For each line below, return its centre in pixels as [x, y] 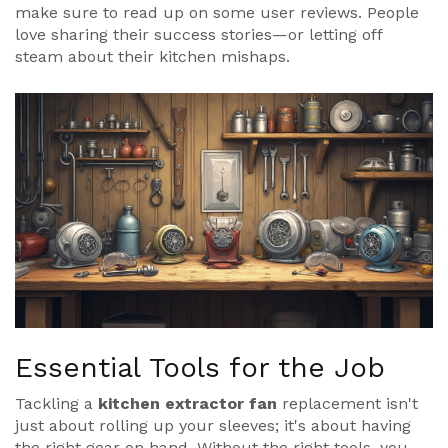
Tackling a [56, 404]
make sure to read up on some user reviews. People [217, 13]
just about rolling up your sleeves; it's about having [213, 426]
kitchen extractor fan [187, 404]
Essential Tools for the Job [200, 368]
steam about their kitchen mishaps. [152, 57]
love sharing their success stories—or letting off [198, 35]
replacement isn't [347, 404]
